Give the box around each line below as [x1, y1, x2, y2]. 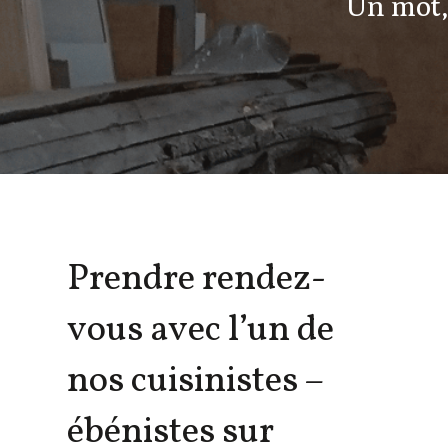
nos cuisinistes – [67, 356, 325, 407]
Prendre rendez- [67, 254, 327, 305]
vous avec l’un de [67, 305, 335, 356]
